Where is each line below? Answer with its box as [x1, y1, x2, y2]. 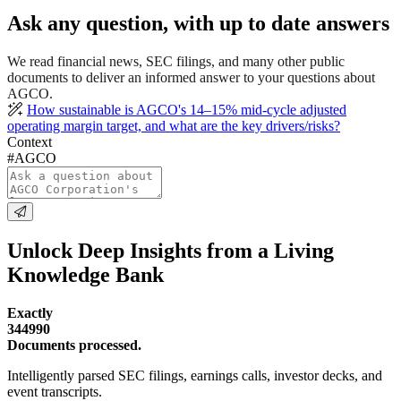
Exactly [7, 304, 53, 320]
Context [7, 134, 52, 150]
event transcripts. [7, 383, 102, 399]
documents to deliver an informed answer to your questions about [7, 70, 375, 86]
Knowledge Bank [7, 263, 164, 287]
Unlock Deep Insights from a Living [7, 239, 334, 263]
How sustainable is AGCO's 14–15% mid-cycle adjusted [27, 102, 346, 118]
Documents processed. [7, 337, 141, 353]
